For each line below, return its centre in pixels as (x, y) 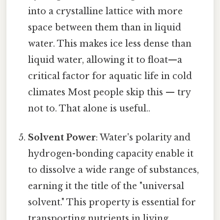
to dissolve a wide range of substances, (114, 170)
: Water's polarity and (143, 138)
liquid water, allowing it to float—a (105, 60)
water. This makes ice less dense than (110, 43)
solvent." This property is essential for (112, 203)
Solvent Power (62, 138)
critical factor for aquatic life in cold (110, 76)
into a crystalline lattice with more (106, 11)
